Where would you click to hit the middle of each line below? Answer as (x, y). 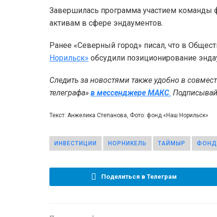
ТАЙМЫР (172, 144)
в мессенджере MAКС (130, 93)
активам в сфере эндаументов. (106, 23)
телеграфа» (70, 93)
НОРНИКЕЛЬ (127, 144)
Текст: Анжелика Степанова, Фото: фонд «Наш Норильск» (129, 116)
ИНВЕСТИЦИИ (76, 144)
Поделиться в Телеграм (139, 177)
